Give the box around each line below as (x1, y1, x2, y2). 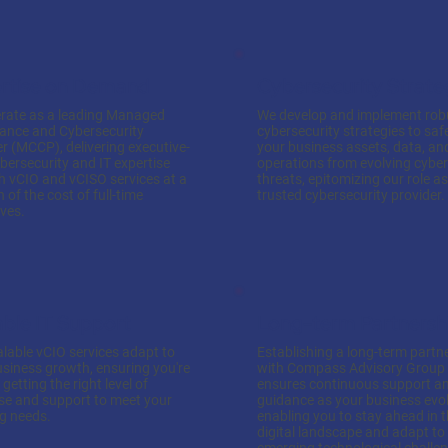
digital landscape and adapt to (257, 424, 445, 440)
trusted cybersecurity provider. (257, 187, 445, 203)
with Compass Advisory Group (257, 360, 445, 376)
